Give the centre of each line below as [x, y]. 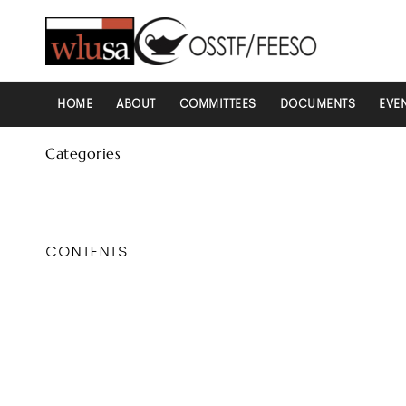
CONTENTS [86, 252]
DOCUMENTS [317, 104]
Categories [83, 153]
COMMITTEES [217, 104]
